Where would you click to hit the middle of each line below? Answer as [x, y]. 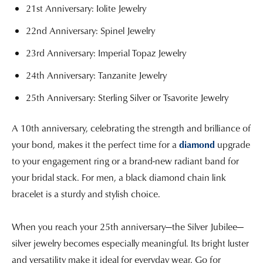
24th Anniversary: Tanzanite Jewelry [96, 75]
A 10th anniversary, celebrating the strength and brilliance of [131, 128]
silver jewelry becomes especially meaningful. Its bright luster [130, 243]
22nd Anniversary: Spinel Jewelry [90, 31]
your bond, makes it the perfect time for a [95, 145]
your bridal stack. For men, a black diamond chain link [119, 178]
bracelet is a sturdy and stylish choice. [86, 194]
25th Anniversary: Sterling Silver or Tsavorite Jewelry [127, 98]
